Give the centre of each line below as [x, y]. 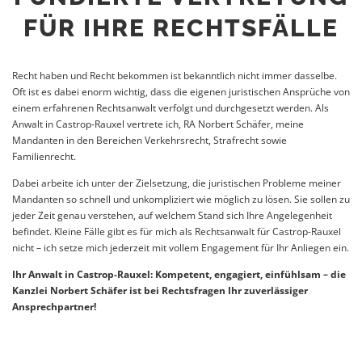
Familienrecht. [44, 156]
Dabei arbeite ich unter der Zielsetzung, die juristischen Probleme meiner [177, 183]
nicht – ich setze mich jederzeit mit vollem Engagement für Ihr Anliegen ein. [181, 247]
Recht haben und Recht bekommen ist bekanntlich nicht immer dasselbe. [175, 75]
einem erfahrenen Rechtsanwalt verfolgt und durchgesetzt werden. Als [170, 107]
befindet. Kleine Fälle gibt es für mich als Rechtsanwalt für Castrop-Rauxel [177, 231]
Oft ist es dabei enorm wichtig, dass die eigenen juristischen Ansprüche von [181, 91]
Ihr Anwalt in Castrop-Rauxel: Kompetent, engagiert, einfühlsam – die [179, 274]
